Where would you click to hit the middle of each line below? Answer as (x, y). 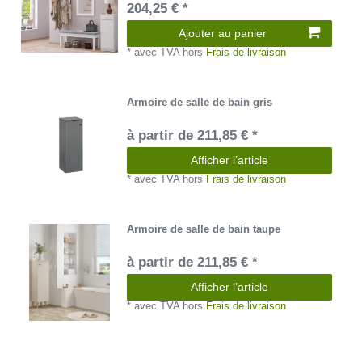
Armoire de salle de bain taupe (204, 229)
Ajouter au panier (223, 33)
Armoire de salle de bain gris (200, 103)
